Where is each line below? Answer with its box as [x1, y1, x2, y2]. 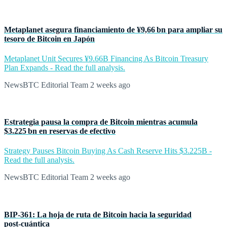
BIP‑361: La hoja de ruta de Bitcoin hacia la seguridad [4, 210, 192, 219]
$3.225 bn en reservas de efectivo [4, 127, 116, 136]
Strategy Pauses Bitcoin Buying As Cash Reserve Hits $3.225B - [4, 146, 212, 156]
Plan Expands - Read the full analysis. [4, 63, 125, 72]
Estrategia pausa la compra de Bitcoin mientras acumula [4, 118, 198, 127]
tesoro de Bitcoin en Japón [4, 34, 95, 43]
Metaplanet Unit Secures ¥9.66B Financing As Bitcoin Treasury [4, 54, 208, 63]
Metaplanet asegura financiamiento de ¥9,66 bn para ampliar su [4, 25, 222, 34]
